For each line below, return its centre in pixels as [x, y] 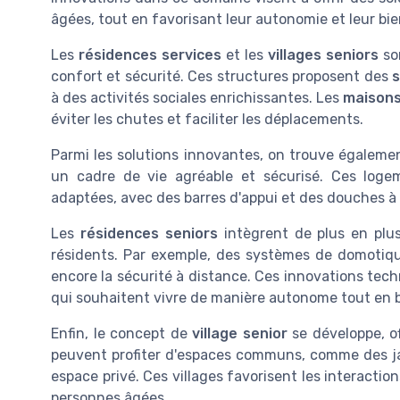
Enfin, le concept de [121, 334]
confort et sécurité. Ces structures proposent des [221, 77]
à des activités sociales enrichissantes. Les [197, 98]
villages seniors [323, 55]
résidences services [150, 55]
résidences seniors [149, 234]
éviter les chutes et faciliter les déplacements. [207, 120]
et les [245, 55]
